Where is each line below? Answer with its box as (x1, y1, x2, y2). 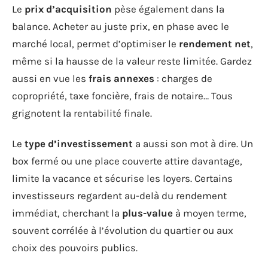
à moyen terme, (173, 207, 246, 219)
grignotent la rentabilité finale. (12, 106, 152, 119)
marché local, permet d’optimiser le (12, 37, 179, 50)
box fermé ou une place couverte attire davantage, (12, 155, 242, 167)
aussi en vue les (12, 72, 89, 84)
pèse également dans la (112, 2, 224, 15)
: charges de (154, 72, 212, 84)
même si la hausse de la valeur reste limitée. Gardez (12, 54, 252, 67)
